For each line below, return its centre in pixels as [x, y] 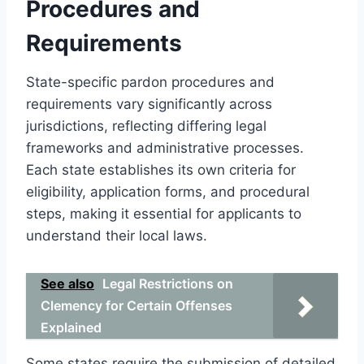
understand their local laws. [117, 235]
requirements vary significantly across [149, 104]
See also [67, 283]
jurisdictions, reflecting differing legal [146, 126]
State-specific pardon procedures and [150, 82]
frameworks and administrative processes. [165, 147]
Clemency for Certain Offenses [136, 305]
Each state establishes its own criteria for [161, 169]
